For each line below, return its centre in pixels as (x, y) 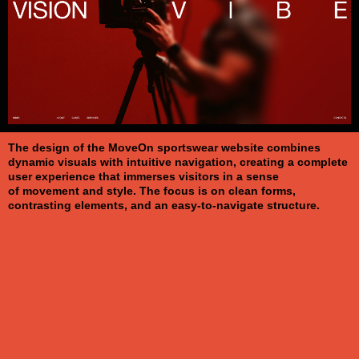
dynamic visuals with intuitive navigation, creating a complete (178, 162)
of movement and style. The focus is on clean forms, (152, 191)
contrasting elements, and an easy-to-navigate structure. (164, 205)
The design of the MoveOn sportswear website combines (164, 147)
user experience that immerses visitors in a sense (143, 176)
